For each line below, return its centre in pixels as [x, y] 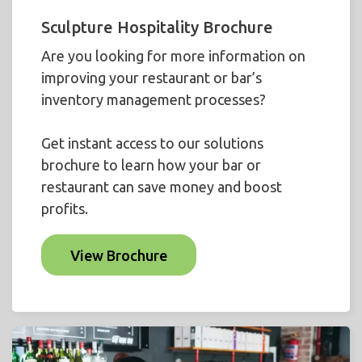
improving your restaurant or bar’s [152, 78]
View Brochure [119, 255]
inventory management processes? [154, 100]
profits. [65, 209]
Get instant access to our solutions [152, 143]
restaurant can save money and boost [162, 187]
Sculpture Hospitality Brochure [157, 27]
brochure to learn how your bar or [151, 165]
